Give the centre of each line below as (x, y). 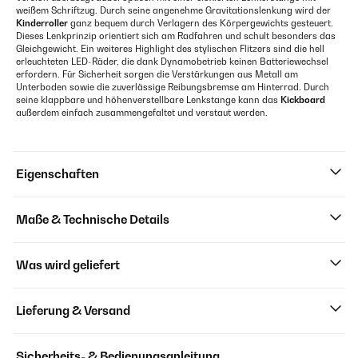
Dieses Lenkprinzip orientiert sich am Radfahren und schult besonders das (176, 36)
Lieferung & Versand (73, 310)
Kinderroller (42, 23)
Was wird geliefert (68, 265)
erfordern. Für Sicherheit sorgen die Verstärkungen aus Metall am (157, 74)
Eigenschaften (58, 174)
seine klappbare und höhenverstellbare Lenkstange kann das (148, 100)
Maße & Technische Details (93, 219)
